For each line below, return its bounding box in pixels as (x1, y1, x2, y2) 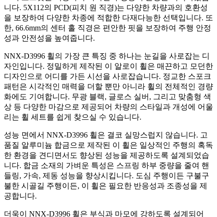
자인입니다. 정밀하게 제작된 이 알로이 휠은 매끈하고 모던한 (4, 62, 213, 70)
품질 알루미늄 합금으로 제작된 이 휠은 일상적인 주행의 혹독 (4, 140, 213, 149)
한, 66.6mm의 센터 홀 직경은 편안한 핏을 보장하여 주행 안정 (4, 23, 211, 32)
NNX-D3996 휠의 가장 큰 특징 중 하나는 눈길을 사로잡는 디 (4, 51, 210, 60)
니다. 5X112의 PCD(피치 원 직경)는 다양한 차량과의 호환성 (4, 3, 208, 12)
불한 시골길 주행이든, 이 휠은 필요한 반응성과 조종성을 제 (4, 181, 207, 190)
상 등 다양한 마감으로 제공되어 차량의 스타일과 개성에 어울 (4, 102, 213, 111)
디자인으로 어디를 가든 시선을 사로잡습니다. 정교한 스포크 (4, 72, 211, 80)
